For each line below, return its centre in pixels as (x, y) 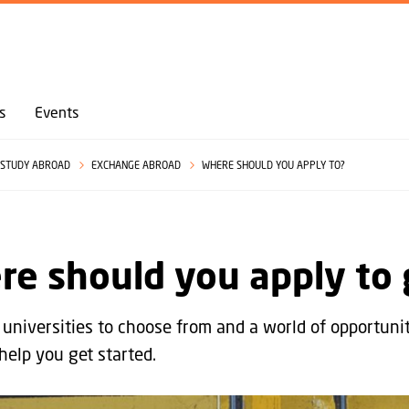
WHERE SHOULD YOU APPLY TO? (273, 165)
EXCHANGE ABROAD (137, 165)
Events (57, 112)
